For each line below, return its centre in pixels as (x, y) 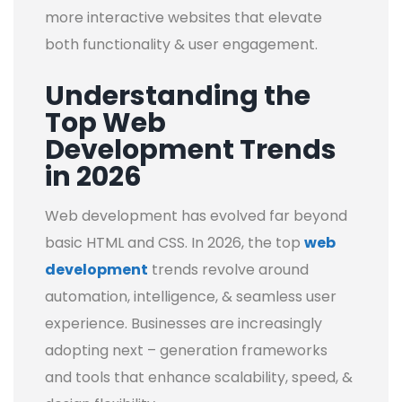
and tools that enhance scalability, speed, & (199, 377)
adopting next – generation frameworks (186, 350)
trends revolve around (230, 269)
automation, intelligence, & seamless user (191, 296)
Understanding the (178, 96)
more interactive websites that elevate (184, 17)
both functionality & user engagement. (181, 44)
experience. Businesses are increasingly (184, 323)
